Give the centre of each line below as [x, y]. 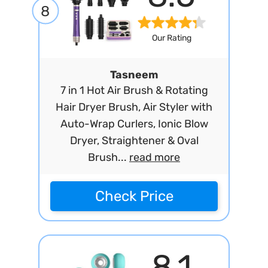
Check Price [134, 196]
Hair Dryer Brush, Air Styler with [134, 107]
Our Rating [171, 38]
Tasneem [134, 75]
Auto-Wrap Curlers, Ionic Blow [134, 124]
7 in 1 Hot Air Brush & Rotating [134, 90]
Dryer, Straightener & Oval [134, 141]
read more [155, 157]
